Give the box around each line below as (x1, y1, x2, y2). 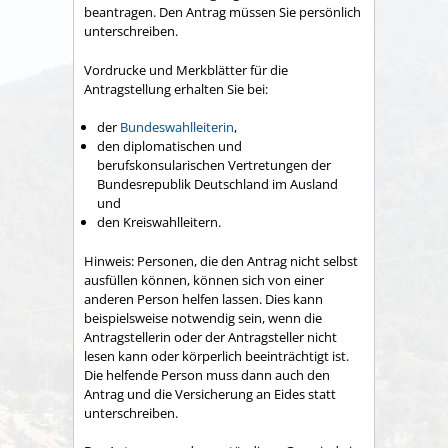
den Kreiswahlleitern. (97, 213, 221, 232)
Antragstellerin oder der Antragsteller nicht (84, 327, 337, 346)
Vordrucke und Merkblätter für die (84, 60, 288, 79)
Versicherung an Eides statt (175, 384, 336, 403)
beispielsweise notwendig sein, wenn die (84, 308, 322, 327)
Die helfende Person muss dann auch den (84, 365, 330, 384)
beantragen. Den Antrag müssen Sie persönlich (84, 3, 361, 22)
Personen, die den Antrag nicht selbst (137, 251, 358, 270)
